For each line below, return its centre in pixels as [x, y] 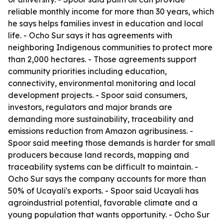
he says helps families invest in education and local [106, 23]
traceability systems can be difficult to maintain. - [103, 167]
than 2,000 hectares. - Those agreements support [102, 59]
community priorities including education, [87, 71]
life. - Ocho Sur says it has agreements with [90, 35]
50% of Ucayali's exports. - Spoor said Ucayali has [103, 191]
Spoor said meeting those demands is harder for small [111, 143]
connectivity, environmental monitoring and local [102, 83]
